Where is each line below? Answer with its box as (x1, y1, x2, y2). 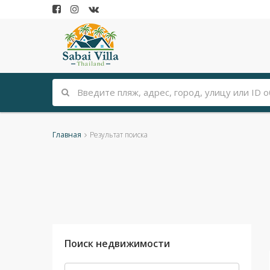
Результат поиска (90, 130, 148, 140)
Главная (52, 130, 81, 140)
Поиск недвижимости (64, 237, 170, 250)
